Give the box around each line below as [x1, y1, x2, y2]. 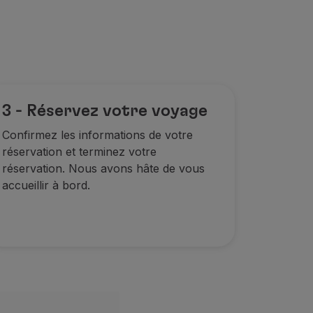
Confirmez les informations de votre [1, 128, 193, 142]
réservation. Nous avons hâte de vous [1, 161, 205, 175]
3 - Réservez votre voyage [1, 103, 208, 119]
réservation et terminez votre [1, 145, 156, 159]
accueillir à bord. [1, 178, 90, 192]
